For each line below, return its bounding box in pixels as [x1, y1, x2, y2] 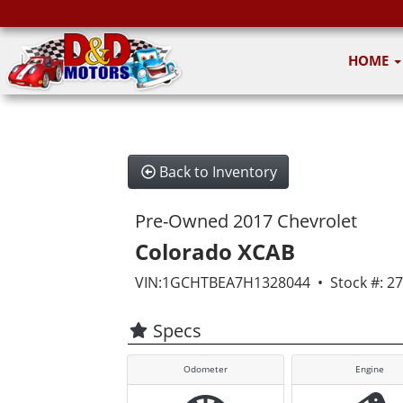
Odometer [183, 363, 228, 375]
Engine [354, 363, 384, 375]
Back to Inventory [159, 162, 278, 182]
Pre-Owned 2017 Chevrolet [134, 209, 357, 233]
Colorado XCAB [134, 237, 295, 266]
